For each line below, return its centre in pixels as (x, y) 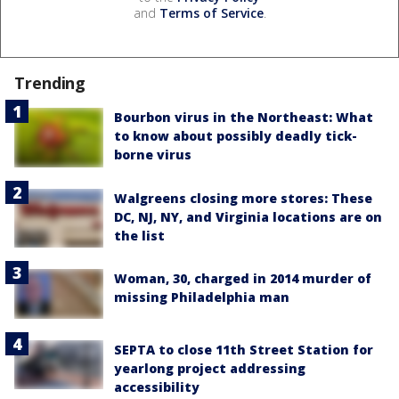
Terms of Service (211, 12)
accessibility (157, 387)
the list (139, 235)
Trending (50, 82)
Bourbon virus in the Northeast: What (244, 117)
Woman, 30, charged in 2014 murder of (243, 279)
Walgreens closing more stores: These (243, 198)
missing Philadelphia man (202, 297)
